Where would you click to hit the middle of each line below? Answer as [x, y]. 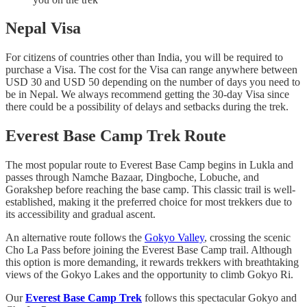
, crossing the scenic [247, 238]
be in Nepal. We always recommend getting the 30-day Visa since [147, 95]
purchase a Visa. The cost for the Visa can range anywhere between [151, 70]
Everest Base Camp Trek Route [116, 136]
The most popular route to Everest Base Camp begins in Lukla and [149, 165]
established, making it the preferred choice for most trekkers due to [149, 202]
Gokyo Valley [174, 238]
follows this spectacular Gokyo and [219, 298]
